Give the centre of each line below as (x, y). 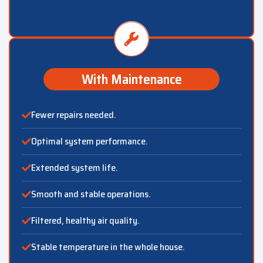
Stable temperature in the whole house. (108, 247)
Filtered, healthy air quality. (85, 221)
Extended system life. (75, 168)
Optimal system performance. (90, 141)
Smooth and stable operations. (91, 194)
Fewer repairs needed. (74, 115)
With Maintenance (131, 79)
